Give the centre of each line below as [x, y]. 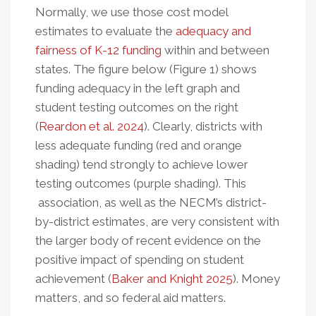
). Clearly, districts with [203, 126]
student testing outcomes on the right [137, 107]
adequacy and [213, 31]
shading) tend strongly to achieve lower [142, 164]
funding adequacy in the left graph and [138, 88]
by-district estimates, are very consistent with [157, 221]
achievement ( [73, 279]
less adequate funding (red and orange [139, 145]
